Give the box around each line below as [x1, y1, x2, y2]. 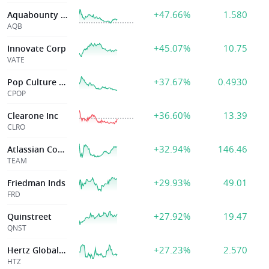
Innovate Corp [7, 43, 66, 54]
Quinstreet [7, 211, 52, 222]
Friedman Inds [7, 177, 65, 189]
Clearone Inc [7, 110, 58, 121]
